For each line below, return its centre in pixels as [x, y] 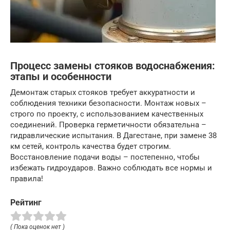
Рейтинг [26, 202]
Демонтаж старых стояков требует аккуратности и [103, 92]
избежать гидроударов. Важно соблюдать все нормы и [111, 168]
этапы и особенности [61, 77]
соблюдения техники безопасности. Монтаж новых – [108, 103]
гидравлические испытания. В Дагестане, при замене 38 [113, 135]
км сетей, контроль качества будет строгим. [91, 146]
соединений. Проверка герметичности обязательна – [108, 124]
